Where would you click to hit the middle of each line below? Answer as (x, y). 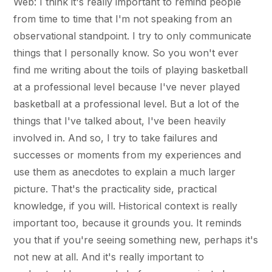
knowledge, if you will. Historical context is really (126, 206)
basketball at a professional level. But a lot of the (127, 104)
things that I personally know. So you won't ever (126, 53)
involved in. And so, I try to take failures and (116, 138)
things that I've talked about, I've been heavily (120, 121)
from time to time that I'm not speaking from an (123, 19)
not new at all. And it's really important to (109, 257)
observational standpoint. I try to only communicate (133, 36)
